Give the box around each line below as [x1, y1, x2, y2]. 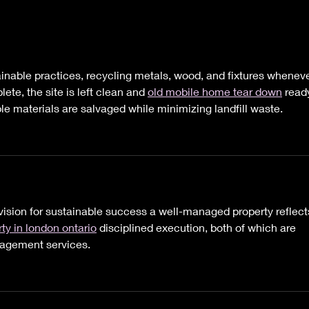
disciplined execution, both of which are [97, 220, 299, 234]
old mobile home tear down [148, 84, 282, 98]
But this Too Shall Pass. [57, 17, 201, 34]
